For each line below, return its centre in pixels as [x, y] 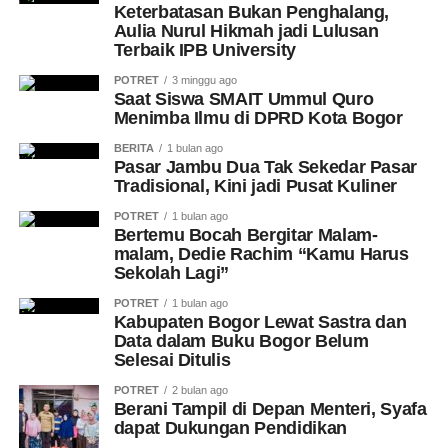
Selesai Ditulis [174, 360]
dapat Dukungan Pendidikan [230, 428]
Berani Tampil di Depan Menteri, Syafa [270, 409]
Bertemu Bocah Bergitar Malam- [245, 235]
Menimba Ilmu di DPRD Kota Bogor [260, 118]
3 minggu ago [204, 80]
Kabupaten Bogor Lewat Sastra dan [260, 322]
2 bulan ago [199, 390]
